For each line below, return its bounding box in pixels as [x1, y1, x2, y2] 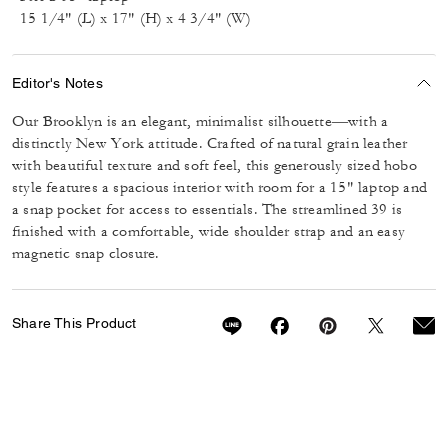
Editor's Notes [12, 74, 103, 91]
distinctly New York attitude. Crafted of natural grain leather [12, 134, 408, 153]
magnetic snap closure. [12, 244, 160, 263]
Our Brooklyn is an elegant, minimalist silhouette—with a [12, 112, 389, 131]
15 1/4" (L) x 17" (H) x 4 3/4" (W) [20, 9, 251, 28]
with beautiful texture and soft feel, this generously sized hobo [12, 156, 417, 175]
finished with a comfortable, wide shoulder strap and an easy [12, 222, 406, 241]
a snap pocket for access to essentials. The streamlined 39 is [12, 200, 403, 219]
